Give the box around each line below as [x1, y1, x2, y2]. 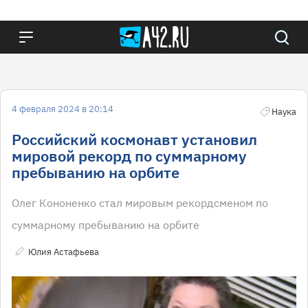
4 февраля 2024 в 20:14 [12, 103, 113, 115]
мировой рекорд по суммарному [12, 146, 247, 166]
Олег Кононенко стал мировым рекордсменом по [12, 196, 268, 210]
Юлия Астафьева [28, 246, 99, 258]
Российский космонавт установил [12, 129, 257, 149]
